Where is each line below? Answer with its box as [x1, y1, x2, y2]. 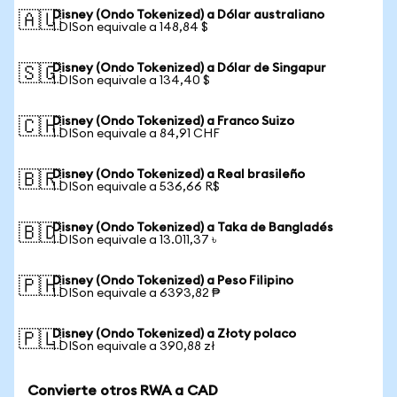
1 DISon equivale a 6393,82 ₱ [52, 287, 220, 300]
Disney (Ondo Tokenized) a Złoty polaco [52, 328, 296, 340]
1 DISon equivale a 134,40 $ [52, 74, 210, 87]
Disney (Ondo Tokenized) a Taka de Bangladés [52, 222, 333, 234]
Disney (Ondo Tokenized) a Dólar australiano [52, 9, 324, 21]
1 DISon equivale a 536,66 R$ [52, 181, 220, 193]
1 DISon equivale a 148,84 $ [52, 21, 208, 34]
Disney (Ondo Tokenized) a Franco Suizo [52, 115, 294, 128]
